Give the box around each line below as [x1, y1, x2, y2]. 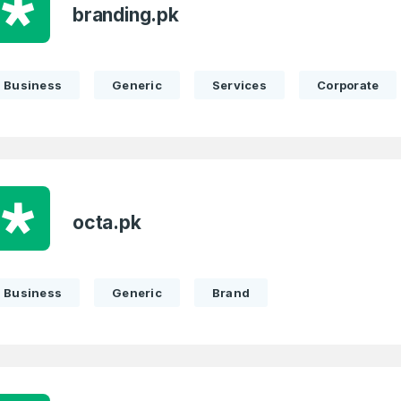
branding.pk [73, 4, 179, 26]
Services [211, 78, 268, 92]
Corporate [317, 78, 380, 92]
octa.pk [73, 211, 141, 234]
